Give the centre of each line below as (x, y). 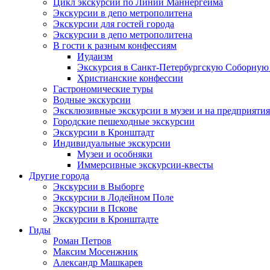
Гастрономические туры (103, 89)
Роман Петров (82, 241)
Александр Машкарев (98, 262)
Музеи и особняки (115, 154)
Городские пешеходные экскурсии (124, 121)
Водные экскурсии (92, 100)
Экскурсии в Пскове (95, 208)
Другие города (59, 176)
